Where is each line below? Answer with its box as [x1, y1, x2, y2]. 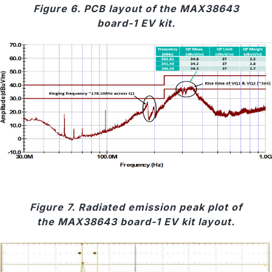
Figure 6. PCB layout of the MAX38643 [33, 2, 239, 15]
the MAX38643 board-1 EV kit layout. [37, 215, 235, 228]
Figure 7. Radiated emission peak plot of [30, 200, 242, 213]
